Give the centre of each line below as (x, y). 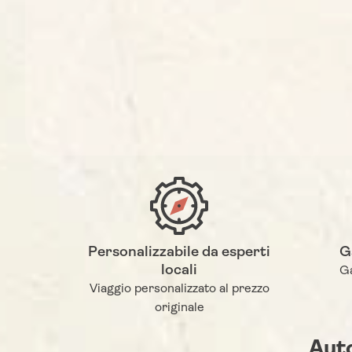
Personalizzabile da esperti (179, 253)
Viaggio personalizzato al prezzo (179, 290)
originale (179, 308)
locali (179, 271)
